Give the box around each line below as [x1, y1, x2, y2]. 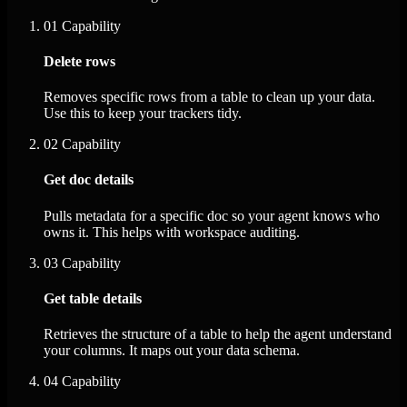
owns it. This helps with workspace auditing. [44, 223, 300, 240]
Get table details [44, 290, 142, 306]
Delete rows [44, 53, 115, 69]
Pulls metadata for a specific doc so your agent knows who [44, 207, 380, 223]
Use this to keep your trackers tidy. [44, 105, 242, 122]
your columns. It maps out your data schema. [44, 342, 300, 359]
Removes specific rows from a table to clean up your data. [44, 89, 375, 105]
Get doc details [44, 172, 134, 188]
